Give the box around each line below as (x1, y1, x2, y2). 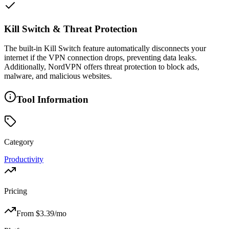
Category (4, 137, 34, 146)
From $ (16, 209, 40, 218)
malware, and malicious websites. (4, 72, 112, 81)
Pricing (4, 186, 27, 195)
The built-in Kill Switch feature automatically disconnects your (4, 44, 206, 53)
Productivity (4, 154, 43, 164)
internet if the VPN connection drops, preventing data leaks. (4, 53, 197, 62)
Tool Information (16, 94, 88, 105)
